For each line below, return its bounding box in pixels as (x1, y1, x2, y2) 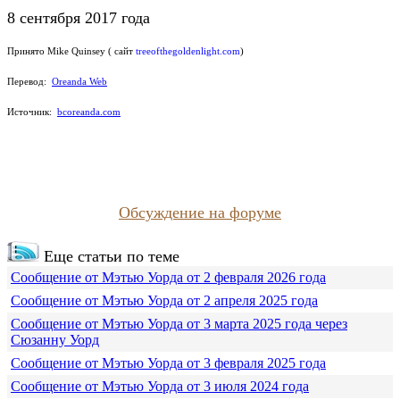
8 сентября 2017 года (7, 9, 150, 28)
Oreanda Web (52, 76, 107, 87)
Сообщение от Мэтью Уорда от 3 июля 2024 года (11, 379, 309, 395)
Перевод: (7, 76, 49, 87)
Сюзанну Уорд (11, 332, 99, 348)
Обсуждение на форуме (119, 204, 281, 222)
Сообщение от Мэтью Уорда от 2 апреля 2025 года (11, 293, 318, 309)
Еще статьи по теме (39, 247, 179, 266)
